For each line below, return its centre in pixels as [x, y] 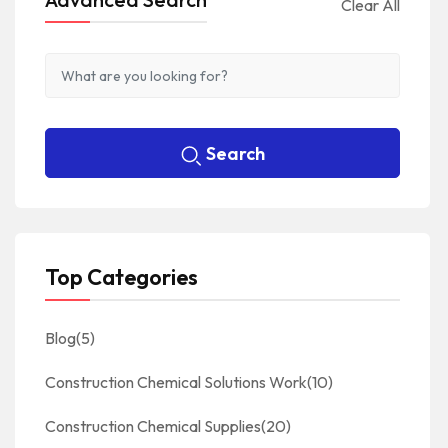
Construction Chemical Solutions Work [176, 382]
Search [235, 154]
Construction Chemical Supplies [153, 426]
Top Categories [121, 277]
